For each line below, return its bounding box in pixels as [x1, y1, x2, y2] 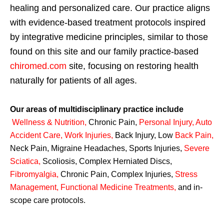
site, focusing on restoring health [69, 60, 198, 71]
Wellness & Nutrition [12, 117, 84, 126]
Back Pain [175, 130, 211, 139]
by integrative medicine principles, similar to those [10, 31, 208, 42]
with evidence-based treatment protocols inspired [10, 17, 205, 27]
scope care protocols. [10, 195, 85, 204]
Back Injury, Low [113, 130, 175, 139]
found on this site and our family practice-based [10, 46, 198, 56]
